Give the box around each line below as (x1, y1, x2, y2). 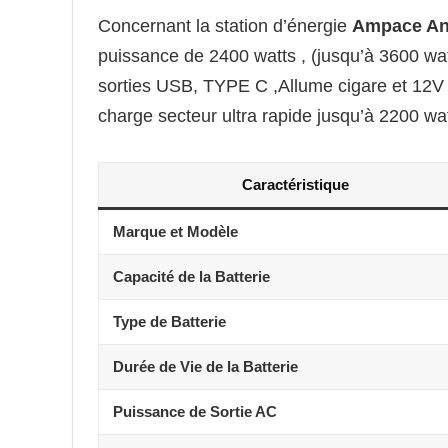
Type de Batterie (113, 312, 226, 330)
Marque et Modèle (113, 222, 238, 240)
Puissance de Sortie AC (113, 402, 277, 420)
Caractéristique (241, 175, 349, 193)
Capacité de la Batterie (113, 267, 270, 285)
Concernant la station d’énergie (98, 15, 352, 36)
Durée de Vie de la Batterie (113, 357, 298, 375)
